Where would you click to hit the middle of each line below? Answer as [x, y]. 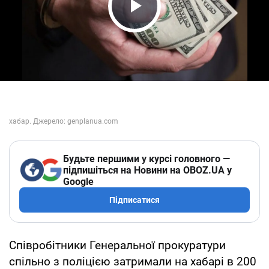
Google [78, 181]
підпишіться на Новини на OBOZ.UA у [147, 170]
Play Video [168, 29]
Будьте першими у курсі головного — [147, 159]
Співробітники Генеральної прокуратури [117, 245]
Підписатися [134, 200]
